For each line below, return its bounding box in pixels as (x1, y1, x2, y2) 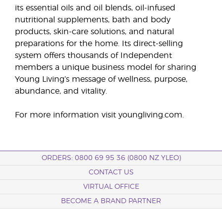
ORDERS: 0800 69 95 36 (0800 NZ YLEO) (41, 155, 181, 162)
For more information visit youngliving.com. (15, 111, 184, 119)
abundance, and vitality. (15, 87, 107, 95)
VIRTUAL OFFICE (83, 183, 139, 190)
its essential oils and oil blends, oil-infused (15, 4, 175, 12)
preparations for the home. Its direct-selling (15, 40, 183, 48)
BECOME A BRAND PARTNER (61, 198, 161, 205)
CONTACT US (88, 169, 134, 176)
